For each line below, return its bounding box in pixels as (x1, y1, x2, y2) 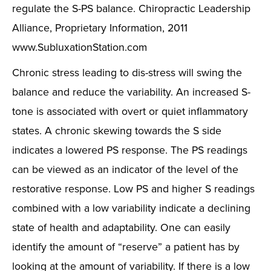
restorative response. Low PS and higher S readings (12, 181, 255, 196)
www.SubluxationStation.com (12, 39, 147, 54)
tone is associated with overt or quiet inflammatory (12, 103, 248, 119)
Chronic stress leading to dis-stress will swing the (12, 65, 242, 80)
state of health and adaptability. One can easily (12, 220, 230, 235)
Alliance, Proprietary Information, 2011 (12, 20, 188, 35)
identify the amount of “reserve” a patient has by (12, 239, 240, 254)
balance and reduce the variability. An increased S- (12, 84, 250, 99)
